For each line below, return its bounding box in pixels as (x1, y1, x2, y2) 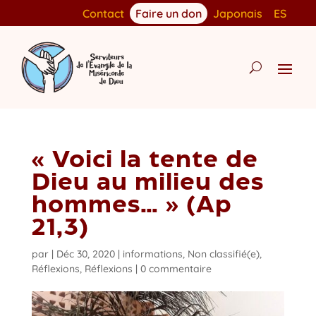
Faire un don (135, 6, 202, 20)
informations (122, 248, 183, 261)
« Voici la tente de (31, 150, 258, 172)
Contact (82, 6, 124, 20)
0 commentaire (140, 262, 212, 276)
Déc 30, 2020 (56, 248, 115, 261)
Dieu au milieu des (31, 173, 264, 195)
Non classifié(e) (187, 248, 260, 261)
